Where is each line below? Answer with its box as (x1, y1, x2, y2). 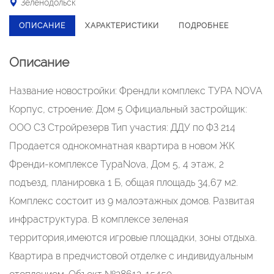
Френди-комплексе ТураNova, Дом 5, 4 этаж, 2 (9, 158, 224, 170)
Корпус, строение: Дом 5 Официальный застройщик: (9, 103, 247, 115)
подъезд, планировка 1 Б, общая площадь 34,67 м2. (9, 177, 238, 188)
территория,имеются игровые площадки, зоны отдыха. (9, 232, 257, 243)
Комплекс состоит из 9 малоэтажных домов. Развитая (9, 195, 254, 207)
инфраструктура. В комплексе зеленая (9, 213, 188, 225)
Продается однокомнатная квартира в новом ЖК (9, 140, 234, 152)
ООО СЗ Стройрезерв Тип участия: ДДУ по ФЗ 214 (9, 122, 235, 133)
